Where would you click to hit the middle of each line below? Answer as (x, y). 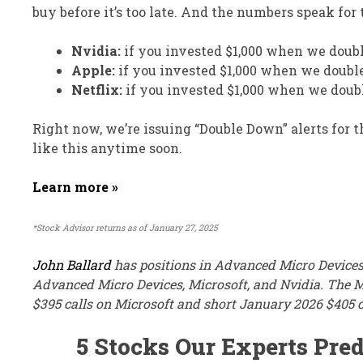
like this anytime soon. (107, 148)
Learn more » (75, 187)
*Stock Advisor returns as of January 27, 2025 (125, 228)
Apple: (93, 70)
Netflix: (97, 90)
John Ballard (72, 265)
